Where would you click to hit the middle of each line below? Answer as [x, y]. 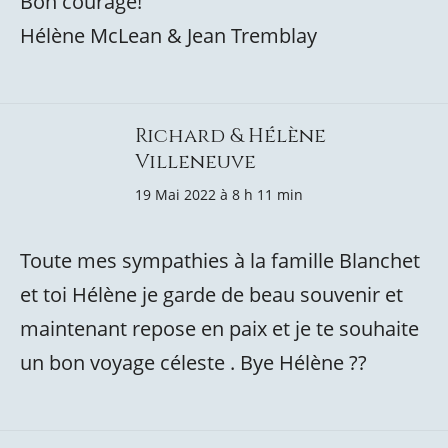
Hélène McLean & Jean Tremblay [168, 35]
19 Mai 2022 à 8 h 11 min [219, 194]
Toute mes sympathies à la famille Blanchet [220, 260]
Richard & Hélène [230, 135]
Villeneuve [195, 161]
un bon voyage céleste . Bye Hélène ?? [193, 362]
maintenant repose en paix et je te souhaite [219, 328]
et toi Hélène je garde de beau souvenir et [211, 294]
